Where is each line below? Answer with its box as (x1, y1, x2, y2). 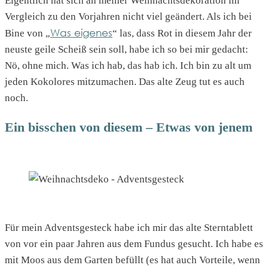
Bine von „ (5, 28, 50, 39)
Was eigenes (50, 26, 112, 39)
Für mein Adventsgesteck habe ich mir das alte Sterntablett (5, 221, 253, 233)
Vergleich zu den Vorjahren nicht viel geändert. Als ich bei (5, 11, 252, 23)
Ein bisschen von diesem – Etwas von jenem (5, 120, 252, 135)
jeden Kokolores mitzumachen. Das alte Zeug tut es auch (5, 76, 245, 88)
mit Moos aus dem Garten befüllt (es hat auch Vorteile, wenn (5, 254, 260, 266)
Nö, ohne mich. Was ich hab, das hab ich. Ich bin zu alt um (5, 60, 251, 72)
